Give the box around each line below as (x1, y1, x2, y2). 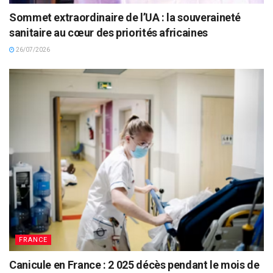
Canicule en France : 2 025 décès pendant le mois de (9, 258, 260, 271)
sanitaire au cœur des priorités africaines (9, 26, 208, 39)
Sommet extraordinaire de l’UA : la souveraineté (9, 10, 241, 24)
